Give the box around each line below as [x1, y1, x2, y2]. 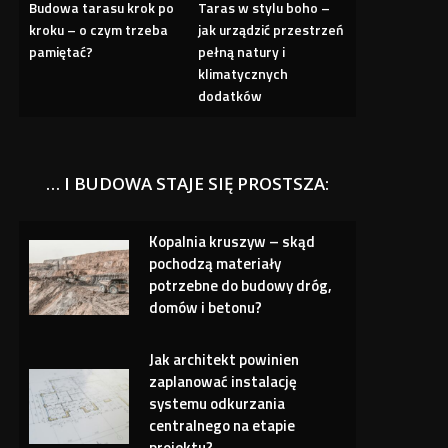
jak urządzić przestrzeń [197, 19, 344, 41]
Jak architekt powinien [149, 348, 300, 372]
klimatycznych [197, 63, 288, 85]
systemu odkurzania [149, 392, 286, 416]
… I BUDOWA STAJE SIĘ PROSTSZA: [46, 172, 330, 196]
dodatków [197, 85, 262, 107]
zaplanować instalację [149, 370, 298, 394]
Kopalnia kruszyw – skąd [149, 230, 316, 254]
